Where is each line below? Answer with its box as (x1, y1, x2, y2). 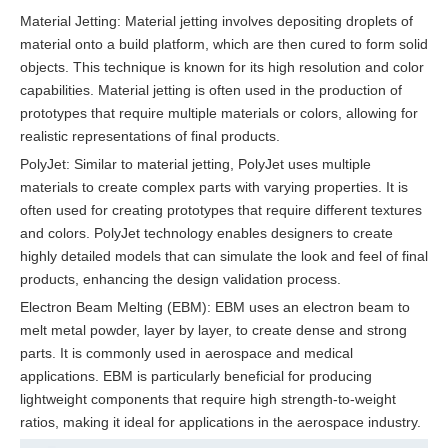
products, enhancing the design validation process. (20, 270, 341, 287)
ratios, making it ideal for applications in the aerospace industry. (20, 413, 421, 430)
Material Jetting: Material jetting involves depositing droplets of (20, 12, 413, 29)
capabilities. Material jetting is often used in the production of (20, 81, 402, 98)
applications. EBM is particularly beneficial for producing (20, 367, 372, 384)
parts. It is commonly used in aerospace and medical (20, 344, 353, 361)
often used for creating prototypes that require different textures (20, 201, 422, 218)
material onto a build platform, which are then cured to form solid (20, 35, 428, 52)
